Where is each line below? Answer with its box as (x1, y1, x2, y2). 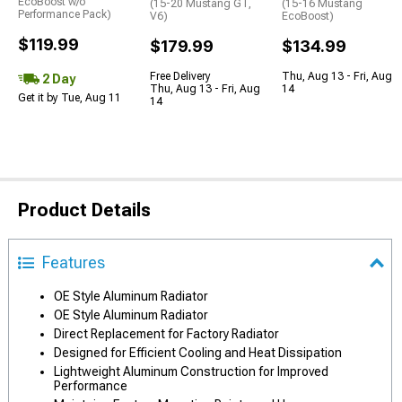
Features (42, 253, 105, 272)
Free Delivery (150, 70, 211, 83)
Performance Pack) (18, 8, 111, 21)
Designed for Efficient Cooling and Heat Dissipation (54, 345, 342, 360)
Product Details (18, 199, 151, 221)
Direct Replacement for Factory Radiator (54, 327, 279, 341)
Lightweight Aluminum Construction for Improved (54, 364, 328, 379)
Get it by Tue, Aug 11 (18, 92, 121, 104)
